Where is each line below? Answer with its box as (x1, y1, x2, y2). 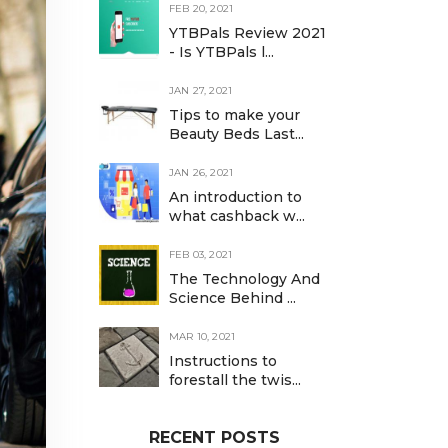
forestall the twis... (168, 371, 301, 389)
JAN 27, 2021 (168, 84, 233, 97)
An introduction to (168, 188, 302, 206)
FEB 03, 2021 (168, 248, 233, 261)
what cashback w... (168, 207, 305, 225)
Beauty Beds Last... (168, 125, 304, 143)
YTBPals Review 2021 (168, 24, 326, 42)
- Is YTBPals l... (168, 43, 274, 61)
